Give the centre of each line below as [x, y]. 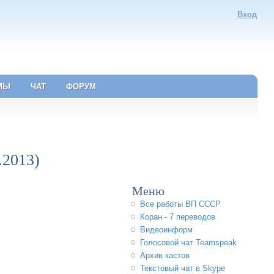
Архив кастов [165, 255]
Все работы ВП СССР [181, 204]
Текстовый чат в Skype [183, 268]
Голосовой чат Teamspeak [189, 243]
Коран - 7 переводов [178, 217]
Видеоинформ [167, 230]
